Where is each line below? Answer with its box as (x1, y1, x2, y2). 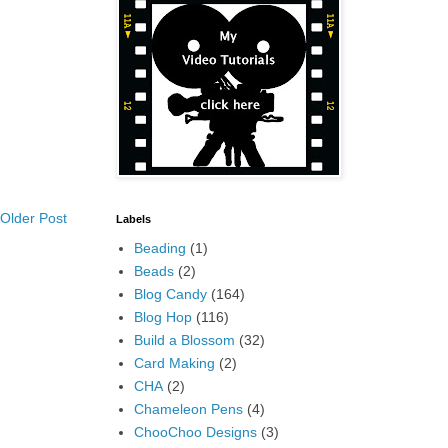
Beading (133, 239, 186, 256)
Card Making (133, 354, 215, 371)
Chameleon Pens (133, 400, 243, 417)
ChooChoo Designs (133, 423, 257, 440)
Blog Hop (133, 308, 192, 325)
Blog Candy (133, 285, 207, 302)
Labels (116, 213, 151, 225)
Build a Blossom (133, 331, 235, 348)
